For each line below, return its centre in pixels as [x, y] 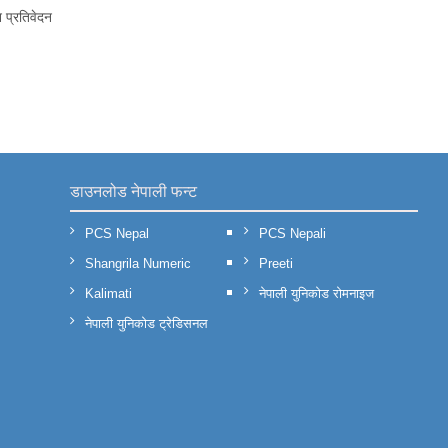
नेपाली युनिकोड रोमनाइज [316, 293]
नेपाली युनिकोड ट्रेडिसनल [146, 323]
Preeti [276, 263]
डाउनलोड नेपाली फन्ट [133, 191]
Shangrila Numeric [138, 263]
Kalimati [108, 293]
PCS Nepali [292, 233]
